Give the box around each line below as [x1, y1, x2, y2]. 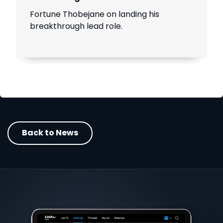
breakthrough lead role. [30, 20, 123, 32]
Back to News [22, 127, 79, 139]
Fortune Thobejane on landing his [30, 8, 160, 20]
